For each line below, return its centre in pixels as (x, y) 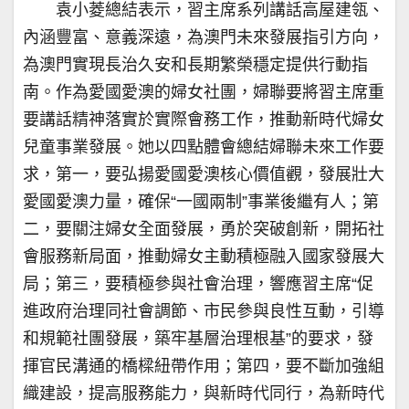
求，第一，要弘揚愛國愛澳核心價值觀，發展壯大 (204, 175)
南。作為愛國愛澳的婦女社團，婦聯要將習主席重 (204, 93)
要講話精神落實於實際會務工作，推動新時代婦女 (204, 120)
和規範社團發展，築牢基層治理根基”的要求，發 (198, 339)
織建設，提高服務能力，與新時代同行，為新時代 (204, 394)
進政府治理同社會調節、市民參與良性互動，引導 (204, 312)
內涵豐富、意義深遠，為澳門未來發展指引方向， (204, 38)
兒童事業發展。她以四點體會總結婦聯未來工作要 (204, 147)
